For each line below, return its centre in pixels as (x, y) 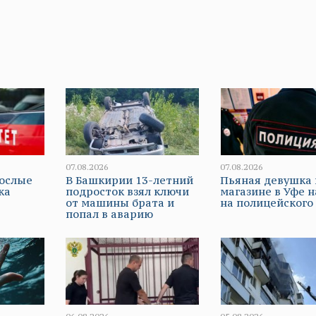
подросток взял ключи (127, 192)
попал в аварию (109, 214)
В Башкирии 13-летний (129, 181)
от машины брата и (120, 203)
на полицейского (267, 203)
